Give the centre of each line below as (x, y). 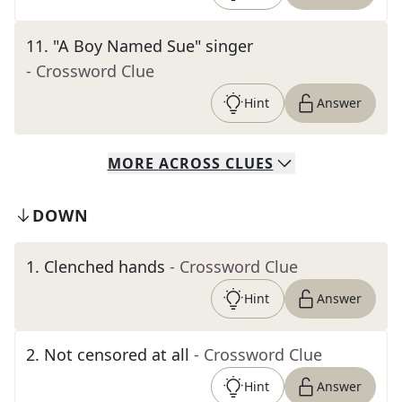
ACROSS (189, 163)
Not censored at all (117, 354)
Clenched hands (105, 267)
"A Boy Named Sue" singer (153, 46)
